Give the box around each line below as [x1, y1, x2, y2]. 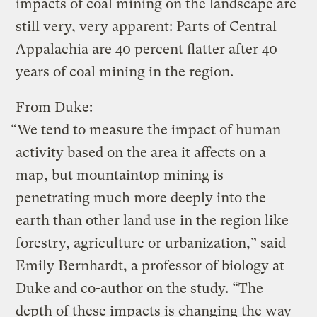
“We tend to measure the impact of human [11, 121, 282, 138]
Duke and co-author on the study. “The [16, 279, 264, 296]
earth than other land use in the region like [16, 212, 289, 229]
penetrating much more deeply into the [16, 189, 267, 206]
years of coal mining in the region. [16, 63, 234, 80]
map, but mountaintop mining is [16, 166, 224, 183]
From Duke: [16, 98, 93, 115]
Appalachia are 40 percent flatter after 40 [16, 40, 278, 57]
